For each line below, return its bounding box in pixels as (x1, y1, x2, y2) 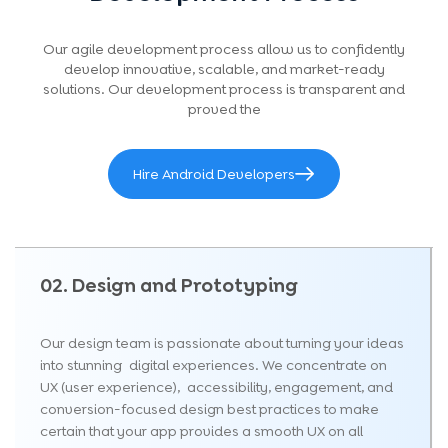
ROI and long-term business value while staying (48, 24, 364, 43)
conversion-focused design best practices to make (39, 399, 379, 418)
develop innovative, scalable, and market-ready (63, 59, 385, 78)
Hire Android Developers (133, 164, 295, 183)
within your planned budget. (48, 48, 233, 67)
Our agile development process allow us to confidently (43, 39, 405, 58)
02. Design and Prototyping (39, 272, 298, 298)
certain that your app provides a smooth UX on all (39, 421, 363, 440)
